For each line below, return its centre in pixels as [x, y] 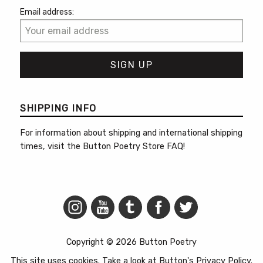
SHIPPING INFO [58, 109]
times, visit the [51, 147]
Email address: [47, 12]
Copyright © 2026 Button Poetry [131, 242]
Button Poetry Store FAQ [133, 147]
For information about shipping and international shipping [131, 133]
